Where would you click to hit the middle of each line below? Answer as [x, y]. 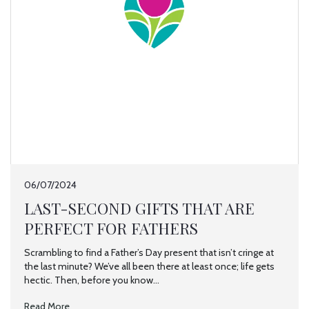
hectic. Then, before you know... [92, 280]
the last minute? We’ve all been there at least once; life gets [149, 266]
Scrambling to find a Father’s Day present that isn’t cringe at [149, 252]
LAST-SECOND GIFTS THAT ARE [139, 208]
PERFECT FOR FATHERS [111, 228]
